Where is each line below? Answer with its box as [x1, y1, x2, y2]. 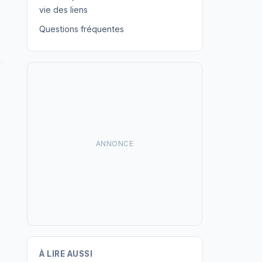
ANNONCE [95, 139, 134, 148]
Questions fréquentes [39, 24, 124, 34]
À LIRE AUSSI [39, 249, 92, 258]
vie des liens [39, 5, 88, 15]
